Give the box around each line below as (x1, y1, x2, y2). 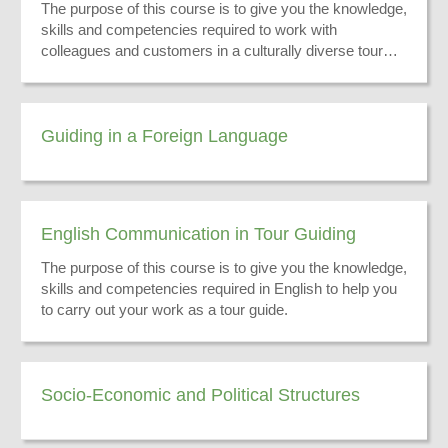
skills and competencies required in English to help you (41, 280, 397, 297)
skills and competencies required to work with (41, 21, 337, 38)
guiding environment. (41, 63, 176, 80)
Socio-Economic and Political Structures (41, 384, 360, 405)
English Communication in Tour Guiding (41, 223, 356, 244)
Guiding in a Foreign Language (41, 125, 288, 146)
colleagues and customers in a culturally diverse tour (41, 42, 383, 59)
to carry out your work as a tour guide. (41, 301, 288, 318)
